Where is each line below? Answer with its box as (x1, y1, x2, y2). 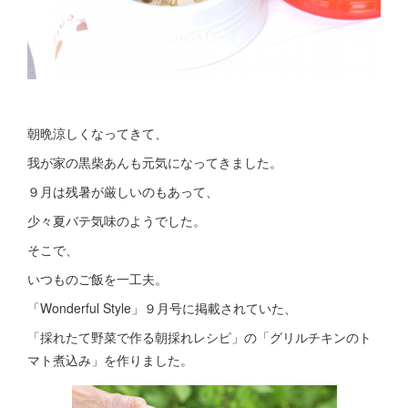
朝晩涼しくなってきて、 (27, 124, 168, 142)
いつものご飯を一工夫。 (27, 270, 168, 288)
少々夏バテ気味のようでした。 (27, 211, 206, 229)
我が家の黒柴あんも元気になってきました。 (27, 153, 282, 171)
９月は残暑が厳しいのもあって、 (27, 182, 219, 200)
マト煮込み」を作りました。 (27, 351, 193, 369)
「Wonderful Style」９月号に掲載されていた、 (27, 299, 297, 317)
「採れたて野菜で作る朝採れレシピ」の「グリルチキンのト (27, 328, 372, 346)
